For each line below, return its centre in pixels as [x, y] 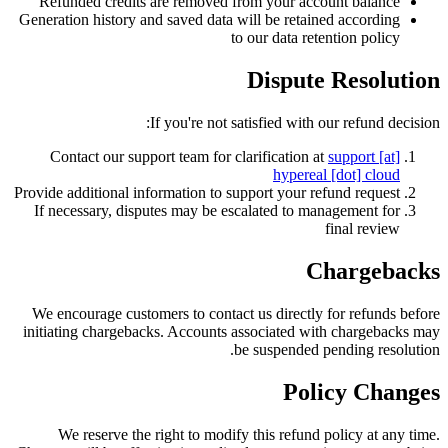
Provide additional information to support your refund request [207, 193]
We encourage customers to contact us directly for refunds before [236, 314]
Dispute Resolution [343, 80]
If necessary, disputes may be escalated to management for [217, 211]
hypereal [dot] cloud [336, 175]
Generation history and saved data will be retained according [209, 20]
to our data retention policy [315, 38]
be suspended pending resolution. [337, 350]
